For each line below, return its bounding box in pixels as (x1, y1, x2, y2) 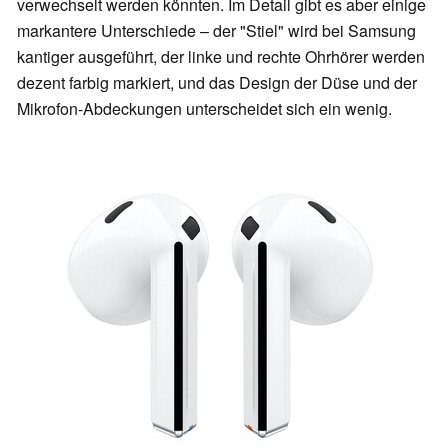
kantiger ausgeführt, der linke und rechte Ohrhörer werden (17, 45, 425, 69)
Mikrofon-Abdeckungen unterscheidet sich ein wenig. (17, 97, 392, 121)
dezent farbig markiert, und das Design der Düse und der (17, 71, 417, 95)
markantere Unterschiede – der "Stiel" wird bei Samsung (17, 19, 416, 43)
